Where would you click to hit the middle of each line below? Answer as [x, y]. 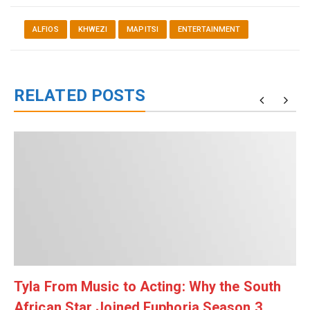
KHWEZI [93, 30]
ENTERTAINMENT [209, 30]
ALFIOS [46, 30]
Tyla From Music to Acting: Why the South [148, 287]
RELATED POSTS [80, 96]
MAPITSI [143, 30]
